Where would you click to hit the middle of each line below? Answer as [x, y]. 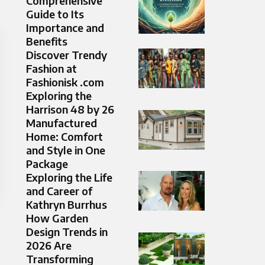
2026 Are [49, 245]
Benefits [47, 41]
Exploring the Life [69, 177]
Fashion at [51, 69]
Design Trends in [67, 232]
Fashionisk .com [65, 82]
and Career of [59, 191]
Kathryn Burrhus [67, 205]
